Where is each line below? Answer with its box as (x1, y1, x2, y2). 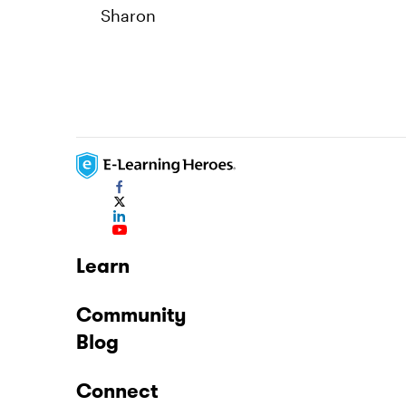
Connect (75, 378, 158, 403)
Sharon (101, 5, 156, 25)
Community (75, 302, 187, 327)
